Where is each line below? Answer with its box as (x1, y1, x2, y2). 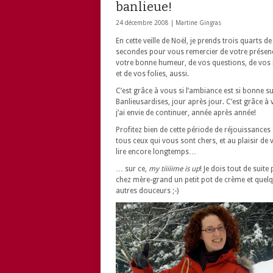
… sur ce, (116, 165, 149, 173)
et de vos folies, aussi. (116, 69, 189, 78)
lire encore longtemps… (116, 147, 196, 156)
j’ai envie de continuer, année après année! (116, 108, 256, 117)
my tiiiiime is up (149, 165, 200, 173)
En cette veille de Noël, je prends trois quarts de (116, 37, 272, 45)
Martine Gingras (175, 19, 221, 26)
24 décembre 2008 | (116, 19, 175, 26)
